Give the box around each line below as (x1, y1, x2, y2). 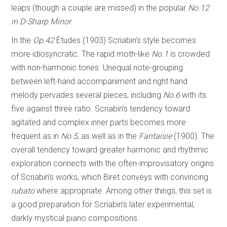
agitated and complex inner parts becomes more (11, 117, 186, 127)
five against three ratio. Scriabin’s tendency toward (11, 103, 191, 113)
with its (180, 90, 207, 100)
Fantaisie (139, 131, 174, 141)
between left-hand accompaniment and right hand (11, 76, 188, 86)
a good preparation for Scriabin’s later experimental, (11, 199, 195, 209)
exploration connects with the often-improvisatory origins (11, 158, 214, 168)
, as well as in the (78, 131, 139, 141)
